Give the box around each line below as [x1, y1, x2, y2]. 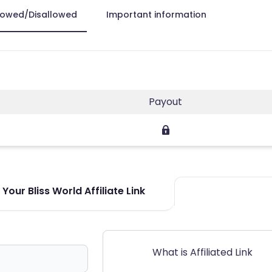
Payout [149, 94, 182, 109]
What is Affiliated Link [152, 245, 253, 259]
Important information [106, 8, 206, 21]
